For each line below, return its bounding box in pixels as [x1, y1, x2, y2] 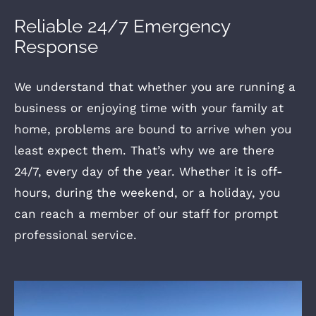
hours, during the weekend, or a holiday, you [14, 186, 280, 200]
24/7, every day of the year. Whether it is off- [14, 164, 283, 179]
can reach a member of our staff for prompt [14, 207, 278, 221]
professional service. [14, 228, 137, 243]
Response [14, 35, 98, 57]
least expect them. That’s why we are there [14, 143, 274, 158]
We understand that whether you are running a [14, 80, 296, 95]
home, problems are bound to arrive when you [14, 122, 291, 137]
